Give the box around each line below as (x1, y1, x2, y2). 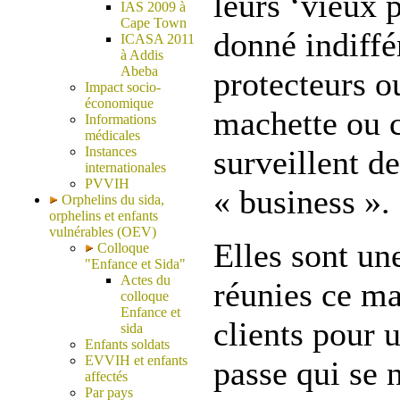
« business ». (213, 183, 390, 221)
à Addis (121, 47, 163, 62)
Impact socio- (85, 79, 161, 95)
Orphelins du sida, (62, 192, 164, 207)
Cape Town (121, 15, 187, 30)
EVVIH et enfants (85, 353, 187, 368)
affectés (85, 369, 128, 384)
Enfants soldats (85, 337, 170, 352)
